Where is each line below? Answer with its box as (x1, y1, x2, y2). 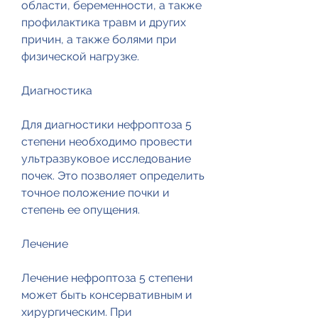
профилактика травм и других (21, 16, 186, 30)
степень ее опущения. (21, 203, 140, 217)
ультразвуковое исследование (21, 152, 191, 166)
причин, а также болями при (21, 33, 177, 47)
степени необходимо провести (21, 135, 192, 149)
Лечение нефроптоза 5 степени (21, 271, 193, 285)
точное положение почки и (21, 186, 170, 200)
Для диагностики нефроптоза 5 (21, 118, 192, 132)
